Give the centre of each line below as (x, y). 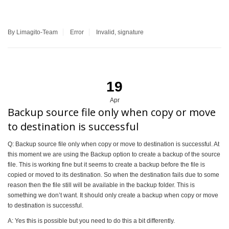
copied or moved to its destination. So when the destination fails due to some (113, 175)
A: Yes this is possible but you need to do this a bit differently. (91, 221)
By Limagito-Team (33, 32)
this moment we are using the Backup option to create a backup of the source (114, 154)
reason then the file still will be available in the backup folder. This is (101, 185)
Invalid (105, 32)
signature (131, 32)
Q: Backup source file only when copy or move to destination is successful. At (113, 144)
